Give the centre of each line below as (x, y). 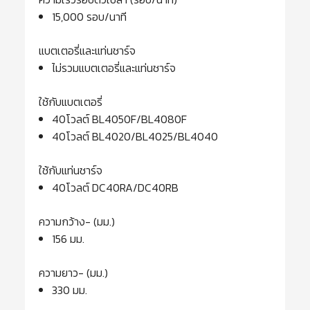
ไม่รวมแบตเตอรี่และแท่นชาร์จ (114, 68)
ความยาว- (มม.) (73, 273)
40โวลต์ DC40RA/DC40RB (116, 188)
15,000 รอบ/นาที (90, 17)
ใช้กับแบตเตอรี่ (71, 102)
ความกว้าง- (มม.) (77, 222)
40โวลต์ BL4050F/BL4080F (120, 119)
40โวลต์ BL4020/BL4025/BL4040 (135, 137)
